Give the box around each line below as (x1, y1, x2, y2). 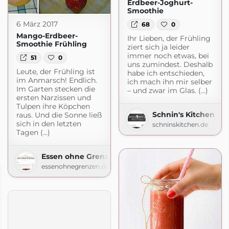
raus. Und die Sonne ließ (16, 110, 102, 120)
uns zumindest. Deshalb (127, 60, 213, 70)
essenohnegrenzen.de (41, 163, 109, 171)
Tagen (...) (16, 128, 50, 138)
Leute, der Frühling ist (16, 67, 95, 77)
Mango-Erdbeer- (16, 31, 78, 40)
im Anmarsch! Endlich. (16, 76, 97, 85)
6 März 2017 (16, 19, 58, 29)
